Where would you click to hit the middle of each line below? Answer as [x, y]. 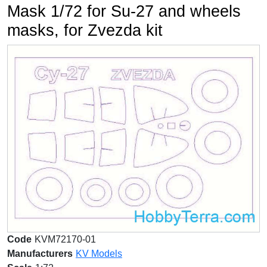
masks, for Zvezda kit [85, 31]
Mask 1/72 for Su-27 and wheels [124, 12]
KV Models [99, 254]
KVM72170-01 [65, 240]
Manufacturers [40, 254]
